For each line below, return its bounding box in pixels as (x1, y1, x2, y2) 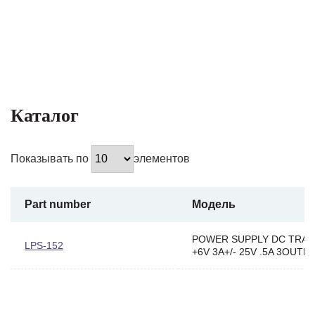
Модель (192, 198, 236, 210)
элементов (134, 152, 190, 165)
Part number (25, 198, 91, 210)
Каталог (11, 105, 79, 126)
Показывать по (11, 152, 91, 165)
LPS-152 (25, 239, 63, 251)
